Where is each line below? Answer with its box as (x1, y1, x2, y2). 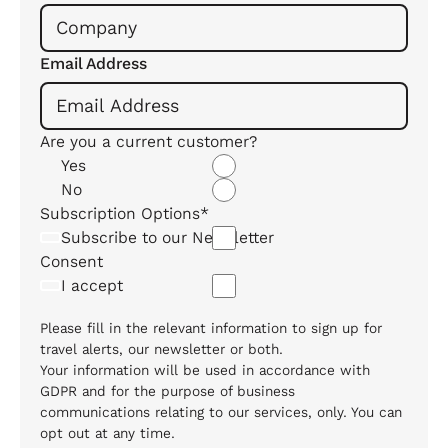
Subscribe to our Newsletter (60, 227, 274, 247)
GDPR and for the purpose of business (40, 383, 296, 401)
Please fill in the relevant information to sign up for (40, 320, 383, 338)
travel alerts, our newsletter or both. (40, 341, 284, 359)
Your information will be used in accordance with (40, 362, 371, 380)
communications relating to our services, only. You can (40, 404, 403, 422)
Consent (40, 251, 104, 271)
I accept (60, 275, 123, 295)
